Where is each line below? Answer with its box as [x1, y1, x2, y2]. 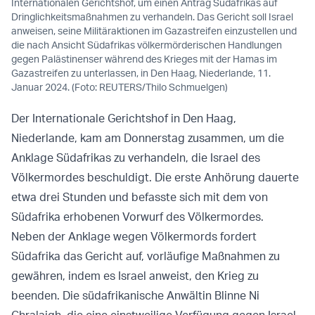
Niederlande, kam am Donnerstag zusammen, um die [11, 131, 284, 146]
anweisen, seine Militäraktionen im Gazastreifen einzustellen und [11, 25, 297, 37]
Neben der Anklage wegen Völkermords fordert [11, 229, 257, 244]
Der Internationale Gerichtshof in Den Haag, [11, 111, 236, 126]
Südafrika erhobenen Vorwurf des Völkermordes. [11, 210, 264, 224]
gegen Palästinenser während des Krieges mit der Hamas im [11, 53, 277, 65]
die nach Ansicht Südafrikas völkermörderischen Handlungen [11, 39, 282, 51]
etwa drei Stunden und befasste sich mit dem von [11, 190, 268, 205]
